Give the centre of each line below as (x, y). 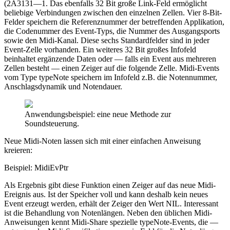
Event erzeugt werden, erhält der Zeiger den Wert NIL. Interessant (111, 203)
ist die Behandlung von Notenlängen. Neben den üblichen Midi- (108, 213)
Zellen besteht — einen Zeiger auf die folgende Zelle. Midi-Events (112, 68)
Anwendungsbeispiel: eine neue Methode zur (98, 114)
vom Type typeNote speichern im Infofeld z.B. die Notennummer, (111, 77)
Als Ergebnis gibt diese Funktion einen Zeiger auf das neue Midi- (110, 185)
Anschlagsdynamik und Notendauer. (63, 86)
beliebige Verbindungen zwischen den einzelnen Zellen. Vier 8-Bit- (113, 12)
